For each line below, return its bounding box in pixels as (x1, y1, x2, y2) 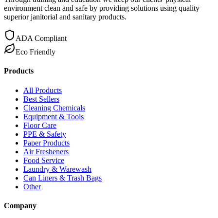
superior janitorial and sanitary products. (4, 13, 127, 21)
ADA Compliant (16, 34, 67, 42)
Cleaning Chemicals (23, 103, 85, 112)
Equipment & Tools (23, 112, 84, 121)
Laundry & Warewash (23, 164, 91, 173)
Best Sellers (23, 94, 59, 103)
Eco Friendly (16, 48, 55, 56)
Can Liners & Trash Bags (23, 173, 102, 182)
